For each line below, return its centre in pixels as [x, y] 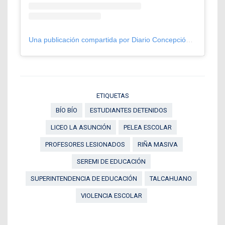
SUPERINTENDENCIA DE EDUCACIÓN [84, 179]
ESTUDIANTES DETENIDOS [128, 110]
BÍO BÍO [66, 110]
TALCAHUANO [171, 179]
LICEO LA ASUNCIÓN [81, 128]
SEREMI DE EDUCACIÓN [111, 162]
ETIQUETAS [113, 96]
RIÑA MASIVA [157, 145]
